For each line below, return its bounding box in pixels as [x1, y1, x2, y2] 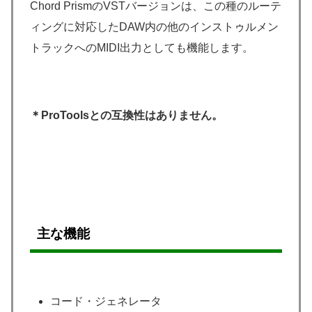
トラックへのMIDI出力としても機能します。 [30, 41, 253, 54]
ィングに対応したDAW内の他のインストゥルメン [30, 20, 279, 33]
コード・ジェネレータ [50, 295, 162, 308]
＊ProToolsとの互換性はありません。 [30, 109, 223, 122]
